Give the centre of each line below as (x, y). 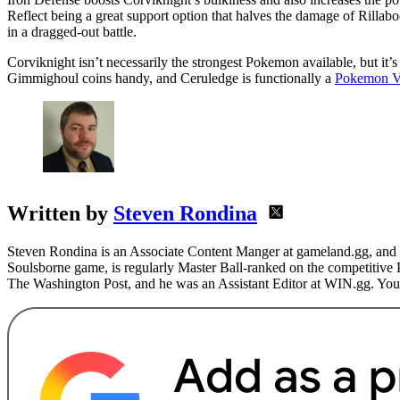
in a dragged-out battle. (72, 32)
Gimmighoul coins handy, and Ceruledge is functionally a (171, 79)
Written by (60, 214)
